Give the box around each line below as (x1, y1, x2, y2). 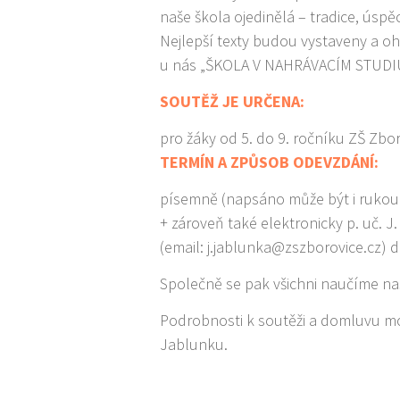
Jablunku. (160, 334, 229, 354)
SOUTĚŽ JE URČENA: (160, 91, 305, 112)
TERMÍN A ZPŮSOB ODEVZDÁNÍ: (160, 152, 379, 172)
